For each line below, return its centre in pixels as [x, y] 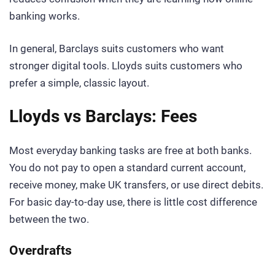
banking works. [45, 16]
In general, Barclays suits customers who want [117, 48]
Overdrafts [41, 250]
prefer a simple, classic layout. [79, 83]
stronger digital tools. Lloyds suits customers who [126, 65]
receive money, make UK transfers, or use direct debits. [136, 184]
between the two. [49, 219]
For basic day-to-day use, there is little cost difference [133, 202]
